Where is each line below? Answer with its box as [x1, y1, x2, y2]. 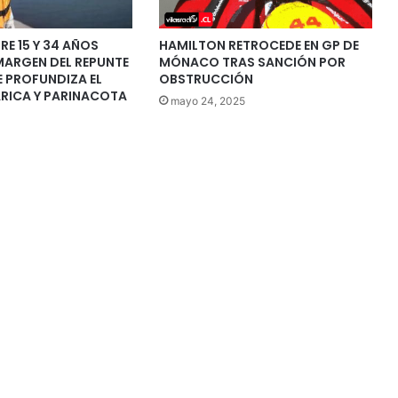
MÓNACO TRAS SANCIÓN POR [158, 52, 346, 71]
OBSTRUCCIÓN [158, 69, 253, 88]
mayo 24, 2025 [170, 93, 245, 107]
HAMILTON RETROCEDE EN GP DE [158, 36, 359, 54]
